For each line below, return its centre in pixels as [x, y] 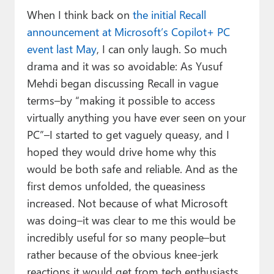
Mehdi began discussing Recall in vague [122, 83]
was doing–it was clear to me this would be [131, 220]
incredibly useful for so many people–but [126, 237]
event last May [61, 49]
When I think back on [80, 15]
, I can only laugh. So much [161, 49]
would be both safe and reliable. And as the [132, 169]
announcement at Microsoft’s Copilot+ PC [128, 32]
